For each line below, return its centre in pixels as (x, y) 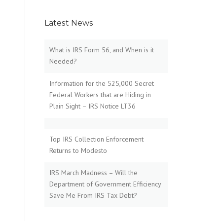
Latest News (69, 23)
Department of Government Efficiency (105, 184)
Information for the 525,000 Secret (102, 83)
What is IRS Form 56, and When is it (102, 50)
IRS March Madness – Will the (93, 173)
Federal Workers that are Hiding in (100, 95)
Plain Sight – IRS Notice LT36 (92, 106)
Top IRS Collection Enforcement (96, 139)
